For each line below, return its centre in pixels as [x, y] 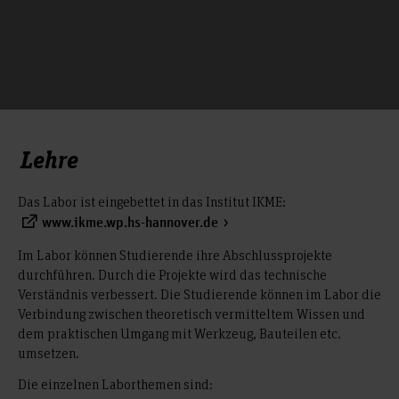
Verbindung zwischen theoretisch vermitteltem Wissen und [191, 313]
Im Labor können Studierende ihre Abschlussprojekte [175, 254]
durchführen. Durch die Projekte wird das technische [172, 274]
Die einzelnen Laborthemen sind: [115, 383]
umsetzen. [49, 352]
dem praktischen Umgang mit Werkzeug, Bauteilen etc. [179, 333]
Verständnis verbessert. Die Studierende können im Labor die [199, 293]
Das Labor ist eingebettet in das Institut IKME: [152, 201]
